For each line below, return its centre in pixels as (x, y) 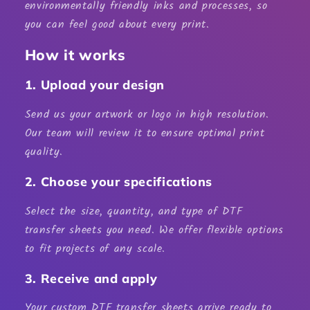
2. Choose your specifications (119, 181)
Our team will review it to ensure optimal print (145, 134)
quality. (44, 152)
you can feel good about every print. (117, 24)
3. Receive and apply (91, 278)
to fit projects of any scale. (95, 248)
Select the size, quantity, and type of (124, 211)
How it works (75, 55)
